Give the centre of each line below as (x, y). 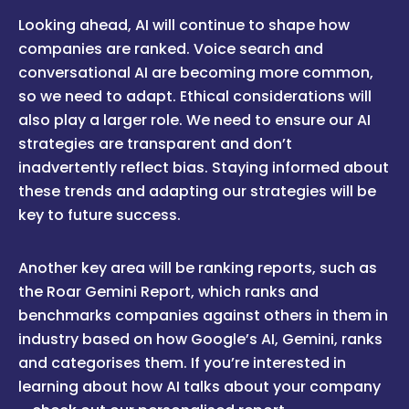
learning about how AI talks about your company (199, 387)
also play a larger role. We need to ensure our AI (194, 121)
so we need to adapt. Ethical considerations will (195, 97)
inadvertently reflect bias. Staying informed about (204, 168)
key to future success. (100, 215)
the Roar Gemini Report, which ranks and (168, 292)
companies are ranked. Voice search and (171, 49)
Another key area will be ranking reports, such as (198, 268)
